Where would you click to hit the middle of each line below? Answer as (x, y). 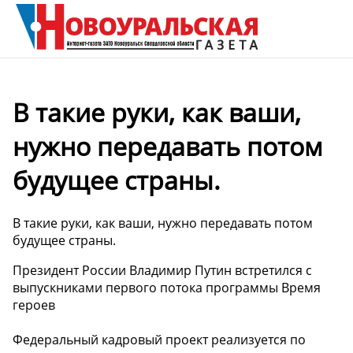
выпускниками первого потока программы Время (167, 287)
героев (34, 305)
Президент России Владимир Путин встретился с (162, 270)
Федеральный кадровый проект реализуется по (159, 339)
